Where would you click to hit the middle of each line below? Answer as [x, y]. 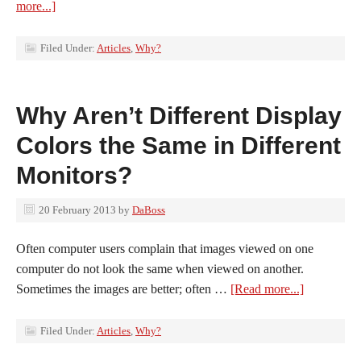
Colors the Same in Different [178, 145]
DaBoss [149, 210]
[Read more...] [267, 289]
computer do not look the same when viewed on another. [160, 269]
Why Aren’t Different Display [179, 116]
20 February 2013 [77, 210]
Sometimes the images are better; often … [123, 289]
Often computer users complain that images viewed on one [165, 249]
